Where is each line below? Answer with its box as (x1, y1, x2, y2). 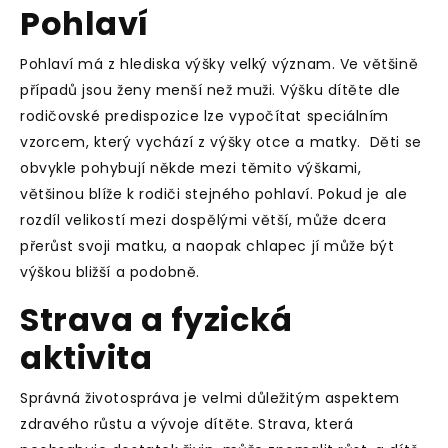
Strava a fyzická (20, 297, 293, 342)
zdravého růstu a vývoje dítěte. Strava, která (20, 414, 354, 434)
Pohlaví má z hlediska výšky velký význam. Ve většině (20, 54, 419, 74)
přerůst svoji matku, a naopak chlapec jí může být (20, 236, 395, 256)
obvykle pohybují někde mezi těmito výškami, (20, 158, 362, 178)
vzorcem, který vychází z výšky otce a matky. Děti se (20, 132, 422, 152)
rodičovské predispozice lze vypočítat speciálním (20, 106, 389, 126)
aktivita (20, 335, 153, 380)
